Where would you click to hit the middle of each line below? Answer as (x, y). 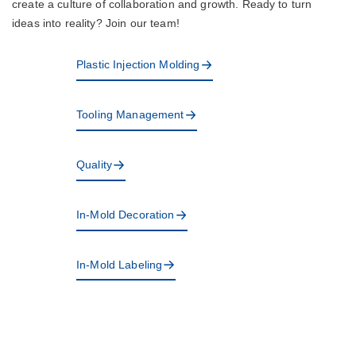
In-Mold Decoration (125, 215)
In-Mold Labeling (119, 265)
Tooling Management (130, 115)
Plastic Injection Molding (138, 65)
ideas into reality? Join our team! (96, 23)
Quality (94, 165)
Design (94, 314)
